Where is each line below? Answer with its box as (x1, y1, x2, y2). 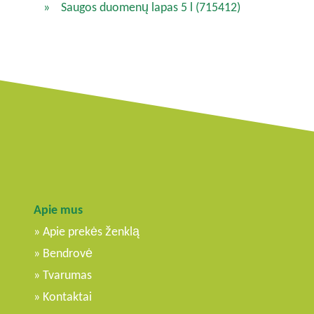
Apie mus (34, 202, 83, 218)
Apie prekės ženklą (43, 224, 139, 240)
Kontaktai (43, 289, 92, 305)
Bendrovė (43, 245, 93, 261)
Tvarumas (43, 267, 92, 283)
